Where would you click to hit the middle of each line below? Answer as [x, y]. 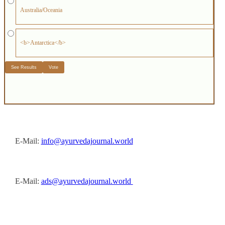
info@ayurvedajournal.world [87, 141]
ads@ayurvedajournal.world [87, 181]
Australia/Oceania [41, 10]
